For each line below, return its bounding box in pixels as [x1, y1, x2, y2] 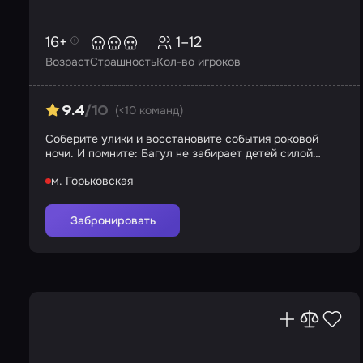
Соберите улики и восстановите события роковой [45, 131, 318, 146]
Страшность [90, 54, 156, 69]
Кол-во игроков [156, 54, 241, 69]
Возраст [45, 54, 90, 69]
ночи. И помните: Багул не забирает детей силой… [45, 146, 321, 160]
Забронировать [70, 213, 156, 228]
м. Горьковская [51, 173, 133, 188]
